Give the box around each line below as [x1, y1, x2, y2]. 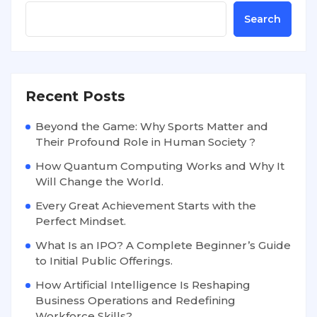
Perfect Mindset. [35, 214, 126, 228]
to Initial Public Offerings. [35, 253, 173, 267]
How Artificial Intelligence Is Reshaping [35, 277, 250, 292]
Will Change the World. [35, 174, 163, 188]
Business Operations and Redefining [35, 293, 236, 307]
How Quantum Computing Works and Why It [35, 158, 284, 173]
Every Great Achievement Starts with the [35, 198, 256, 212]
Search [244, 12, 281, 25]
